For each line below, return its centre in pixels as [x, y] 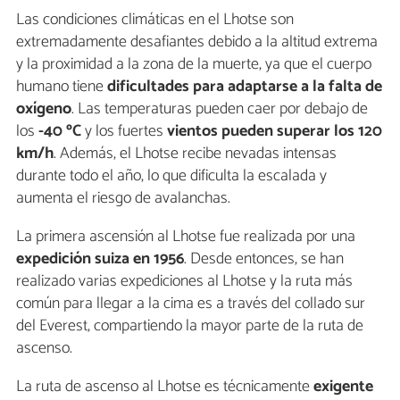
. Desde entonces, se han [264, 258]
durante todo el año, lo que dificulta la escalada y [171, 175]
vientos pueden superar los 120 [275, 131]
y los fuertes [124, 131]
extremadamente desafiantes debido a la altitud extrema [197, 42]
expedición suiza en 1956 [100, 258]
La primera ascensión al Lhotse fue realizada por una [186, 236]
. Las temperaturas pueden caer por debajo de [220, 108]
